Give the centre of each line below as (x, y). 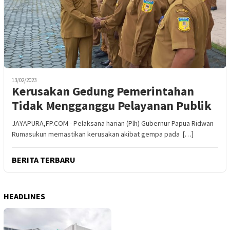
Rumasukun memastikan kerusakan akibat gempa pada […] (103, 134)
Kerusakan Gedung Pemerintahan (103, 91)
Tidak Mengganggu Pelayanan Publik (112, 105)
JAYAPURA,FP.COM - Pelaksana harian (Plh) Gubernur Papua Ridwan (113, 123)
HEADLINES (24, 196)
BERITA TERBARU (44, 159)
